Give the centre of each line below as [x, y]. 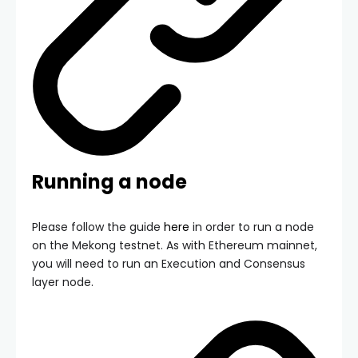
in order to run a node [252, 227]
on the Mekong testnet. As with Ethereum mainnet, [175, 246]
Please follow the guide [98, 227]
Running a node [109, 182]
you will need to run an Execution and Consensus [169, 264]
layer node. [63, 282]
